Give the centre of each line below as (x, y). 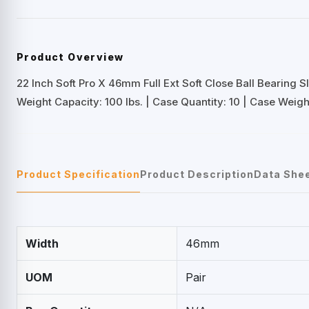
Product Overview (70, 57)
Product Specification (78, 174)
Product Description (197, 174)
